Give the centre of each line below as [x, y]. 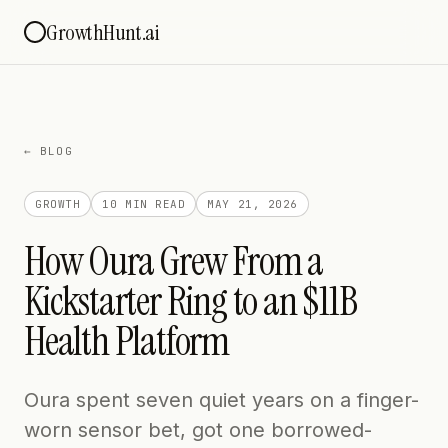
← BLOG [48, 151]
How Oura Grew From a [173, 261]
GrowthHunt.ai [102, 32]
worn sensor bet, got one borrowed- [198, 430]
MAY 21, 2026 [252, 204]
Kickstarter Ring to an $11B [190, 301]
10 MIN [125, 204]
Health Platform [127, 341]
